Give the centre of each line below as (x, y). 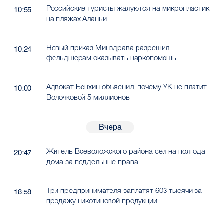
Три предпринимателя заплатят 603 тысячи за (124, 191)
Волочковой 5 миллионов (88, 97)
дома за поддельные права (92, 162)
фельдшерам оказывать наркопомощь (111, 58)
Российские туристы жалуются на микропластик (127, 8)
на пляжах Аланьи (76, 19)
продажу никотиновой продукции (101, 201)
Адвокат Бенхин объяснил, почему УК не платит (126, 87)
